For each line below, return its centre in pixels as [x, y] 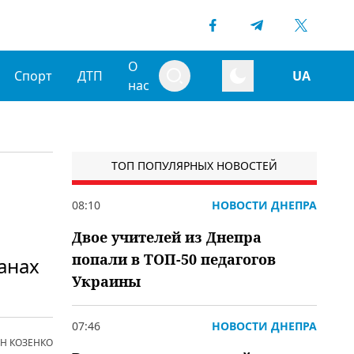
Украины [106, 281]
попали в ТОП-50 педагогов [174, 259]
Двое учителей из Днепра [167, 237]
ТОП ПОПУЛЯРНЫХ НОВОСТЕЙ [194, 166]
